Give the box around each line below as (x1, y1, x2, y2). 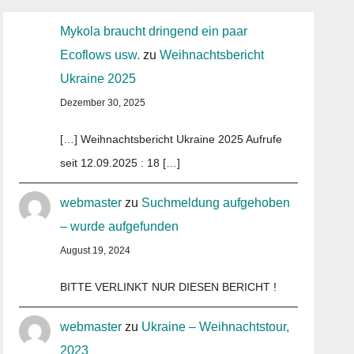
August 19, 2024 (60, 245, 131, 256)
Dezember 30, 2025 (60, 97, 146, 108)
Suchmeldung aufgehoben (141, 196, 291, 209)
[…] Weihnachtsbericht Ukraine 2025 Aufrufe (60, 133, 283, 145)
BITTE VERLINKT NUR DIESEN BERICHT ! (60, 281, 277, 293)
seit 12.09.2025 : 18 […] (60, 156, 181, 169)
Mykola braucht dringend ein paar (60, 24, 248, 38)
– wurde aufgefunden (60, 220, 179, 233)
